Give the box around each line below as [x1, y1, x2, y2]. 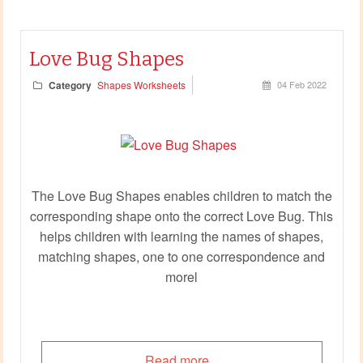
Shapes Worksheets [96, 77, 186, 92]
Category [48, 77, 92, 92]
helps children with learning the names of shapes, [40, 226, 323, 246]
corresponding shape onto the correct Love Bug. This [30, 206, 333, 225]
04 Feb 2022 [276, 77, 327, 91]
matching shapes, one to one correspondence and [38, 246, 325, 266]
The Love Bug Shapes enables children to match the [31, 186, 332, 205]
